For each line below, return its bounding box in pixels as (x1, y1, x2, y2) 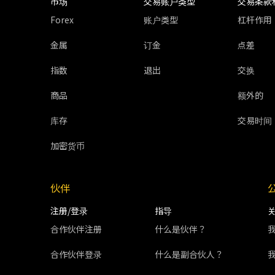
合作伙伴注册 (50, 223, 102, 235)
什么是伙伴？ (154, 223, 206, 235)
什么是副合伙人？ (154, 248, 223, 260)
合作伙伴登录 (50, 248, 102, 260)
